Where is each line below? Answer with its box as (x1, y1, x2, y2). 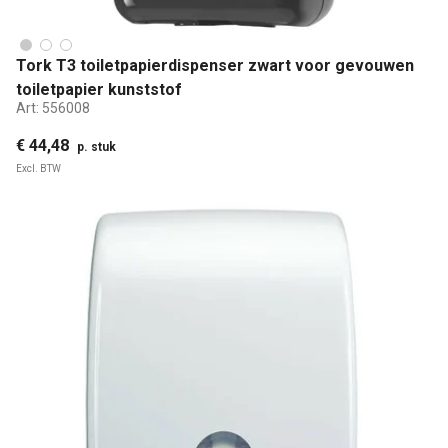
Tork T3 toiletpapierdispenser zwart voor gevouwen (16, 56, 414, 76)
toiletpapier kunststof (16, 80, 182, 100)
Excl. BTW (16, 162, 61, 174)
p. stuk (77, 139, 116, 154)
